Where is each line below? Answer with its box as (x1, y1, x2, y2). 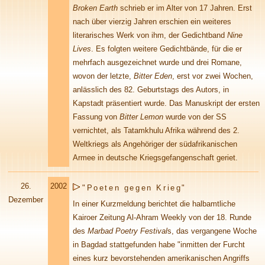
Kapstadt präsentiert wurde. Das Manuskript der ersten (73, 99, 260, 108)
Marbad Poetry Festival (88, 227, 167, 235)
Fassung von (73, 112, 119, 121)
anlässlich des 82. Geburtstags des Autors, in (73, 85, 229, 94)
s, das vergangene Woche (167, 227, 257, 235)
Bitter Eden (134, 72, 172, 80)
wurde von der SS (166, 112, 227, 121)
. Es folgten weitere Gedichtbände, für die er (91, 44, 242, 53)
